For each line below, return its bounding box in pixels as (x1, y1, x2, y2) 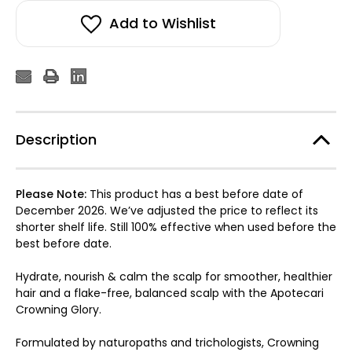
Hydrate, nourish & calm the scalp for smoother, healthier (16, 268, 332, 284)
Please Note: (16, 185, 90, 202)
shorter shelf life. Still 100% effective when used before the (16, 218, 336, 235)
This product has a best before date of (90, 185, 303, 202)
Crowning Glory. (16, 301, 101, 317)
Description (16, 129, 97, 149)
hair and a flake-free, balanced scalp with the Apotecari (16, 284, 324, 301)
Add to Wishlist (108, 13, 216, 33)
